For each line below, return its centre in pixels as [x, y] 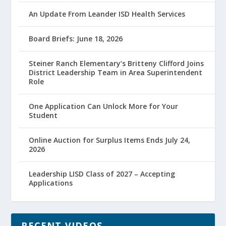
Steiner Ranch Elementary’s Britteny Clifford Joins [117, 64]
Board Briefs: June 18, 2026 [76, 39]
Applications [51, 183]
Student [43, 116]
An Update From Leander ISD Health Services [107, 14]
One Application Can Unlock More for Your [104, 106]
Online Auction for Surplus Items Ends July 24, [110, 140]
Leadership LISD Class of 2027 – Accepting [102, 174]
